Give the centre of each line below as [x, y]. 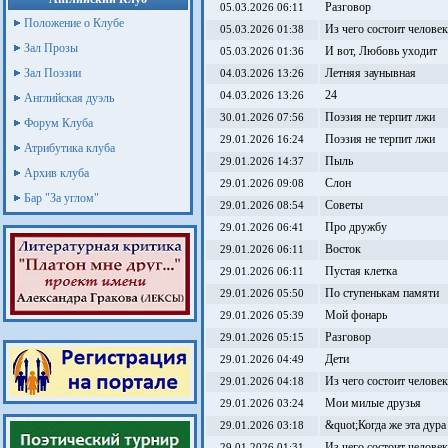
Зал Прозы [51, 48]
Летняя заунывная [370, 73]
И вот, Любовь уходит [381, 51]
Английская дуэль [69, 98]
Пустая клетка [361, 271]
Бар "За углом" [61, 198]
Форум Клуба [58, 123]
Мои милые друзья [373, 403]
